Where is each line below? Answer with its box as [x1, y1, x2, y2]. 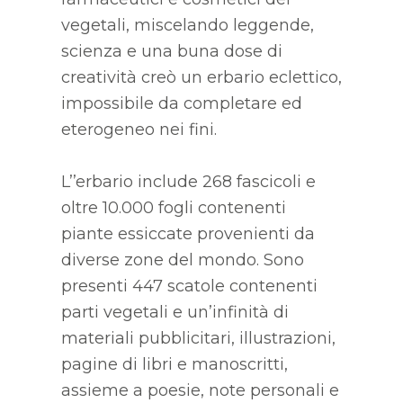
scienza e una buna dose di [60, 40, 282, 61]
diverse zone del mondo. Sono [60, 249, 304, 270]
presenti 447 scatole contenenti [60, 275, 318, 296]
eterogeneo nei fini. [60, 119, 217, 139]
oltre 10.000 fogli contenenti [60, 197, 286, 218]
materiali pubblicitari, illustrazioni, [60, 327, 336, 348]
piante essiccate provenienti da [60, 223, 315, 244]
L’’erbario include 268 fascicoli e [60, 171, 316, 192]
